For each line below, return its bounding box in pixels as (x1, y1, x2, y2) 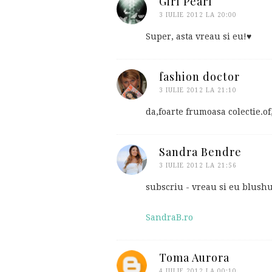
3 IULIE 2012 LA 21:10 (159, 86, 237, 93)
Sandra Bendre (159, 144, 242, 159)
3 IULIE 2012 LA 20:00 (159, 11, 237, 18)
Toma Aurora (159, 250, 229, 265)
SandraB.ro (146, 212, 193, 222)
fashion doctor (159, 69, 240, 84)
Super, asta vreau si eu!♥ (146, 31, 251, 41)
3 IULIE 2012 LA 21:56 (159, 161, 237, 169)
